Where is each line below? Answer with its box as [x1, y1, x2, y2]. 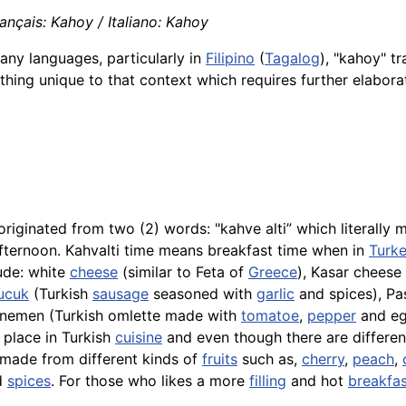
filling [249, 372, 286, 391]
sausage [92, 285, 149, 304]
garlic [256, 285, 295, 304]
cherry [302, 350, 344, 369]
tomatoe [241, 306, 299, 325]
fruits [202, 350, 237, 369]
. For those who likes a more [51, 372, 249, 391]
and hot [286, 372, 348, 391]
